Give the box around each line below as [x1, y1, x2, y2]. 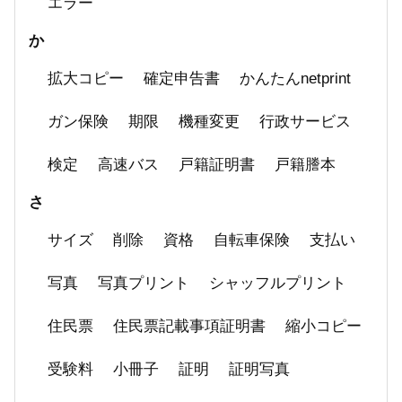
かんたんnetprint [240, 70, 351, 87]
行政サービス [259, 113, 351, 130]
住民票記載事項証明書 [113, 318, 266, 335]
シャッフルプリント [209, 275, 346, 292]
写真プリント [98, 275, 189, 292]
